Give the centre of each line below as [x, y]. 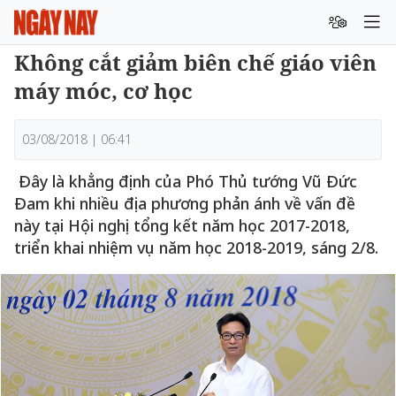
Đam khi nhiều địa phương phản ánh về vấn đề [185, 203]
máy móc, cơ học [103, 91]
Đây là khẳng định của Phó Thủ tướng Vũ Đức [186, 181]
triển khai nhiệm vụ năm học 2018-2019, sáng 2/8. [196, 247]
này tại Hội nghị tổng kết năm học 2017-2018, [182, 225]
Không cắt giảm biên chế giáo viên [195, 62]
